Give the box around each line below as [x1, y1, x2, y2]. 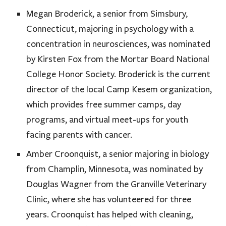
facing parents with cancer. [26, 129, 133, 140]
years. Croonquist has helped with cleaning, [26, 208, 194, 220]
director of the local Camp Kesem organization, [26, 83, 212, 95]
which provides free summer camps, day [26, 98, 182, 110]
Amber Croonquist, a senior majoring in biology [26, 148, 209, 159]
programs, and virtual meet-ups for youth [26, 114, 189, 125]
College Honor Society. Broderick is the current [26, 68, 211, 80]
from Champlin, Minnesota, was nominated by [26, 163, 203, 175]
